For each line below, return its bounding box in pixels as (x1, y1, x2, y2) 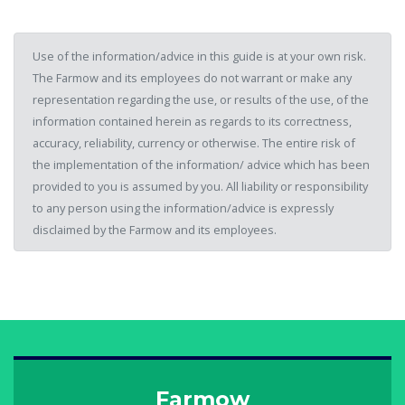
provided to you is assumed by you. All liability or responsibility (33, 178, 368, 195)
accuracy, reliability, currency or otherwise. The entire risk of (33, 135, 355, 152)
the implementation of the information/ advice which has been (33, 156, 370, 174)
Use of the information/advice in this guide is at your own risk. (33, 48, 366, 65)
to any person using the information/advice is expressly (33, 200, 334, 217)
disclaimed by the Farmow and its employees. (33, 221, 277, 239)
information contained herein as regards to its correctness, (33, 113, 352, 130)
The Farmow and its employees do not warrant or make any (33, 70, 352, 87)
